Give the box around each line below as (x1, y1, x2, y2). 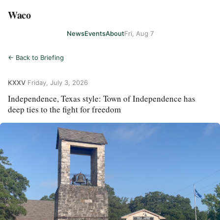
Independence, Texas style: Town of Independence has (8, 93, 195, 104)
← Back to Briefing (8, 54, 64, 61)
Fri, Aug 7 (124, 29, 154, 37)
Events (84, 29, 106, 37)
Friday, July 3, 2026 (27, 79, 88, 86)
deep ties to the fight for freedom (8, 104, 121, 115)
